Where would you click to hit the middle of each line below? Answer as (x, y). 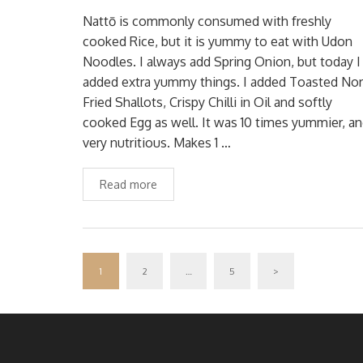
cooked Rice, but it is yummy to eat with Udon (218, 41)
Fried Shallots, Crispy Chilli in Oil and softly (207, 102)
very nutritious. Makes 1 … (157, 143)
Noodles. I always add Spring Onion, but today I (222, 62)
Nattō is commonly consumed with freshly (207, 21)
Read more (128, 184)
